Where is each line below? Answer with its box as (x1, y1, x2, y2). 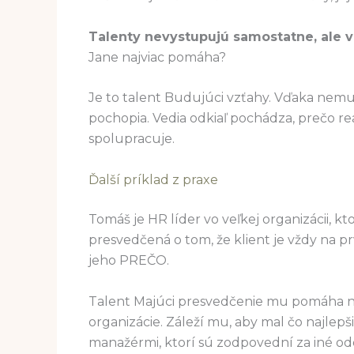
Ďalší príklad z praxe (88, 172, 218, 188)
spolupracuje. (88, 131, 175, 147)
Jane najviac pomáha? (88, 49, 226, 65)
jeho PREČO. (88, 253, 169, 269)
